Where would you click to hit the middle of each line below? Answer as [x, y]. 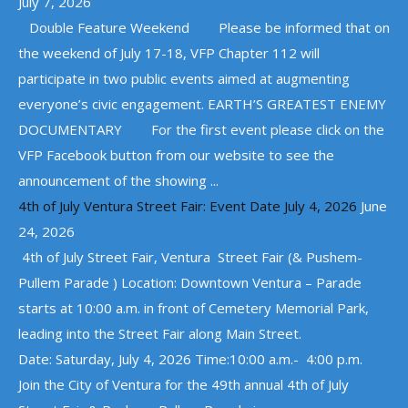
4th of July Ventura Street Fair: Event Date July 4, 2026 [188, 206]
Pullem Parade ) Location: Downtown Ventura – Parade [190, 282]
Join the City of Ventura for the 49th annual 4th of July [184, 384]
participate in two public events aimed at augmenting [184, 78]
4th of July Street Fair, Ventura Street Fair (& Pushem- [190, 257]
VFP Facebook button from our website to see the [176, 155]
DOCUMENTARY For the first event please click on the [201, 129]
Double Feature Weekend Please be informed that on [204, 27]
